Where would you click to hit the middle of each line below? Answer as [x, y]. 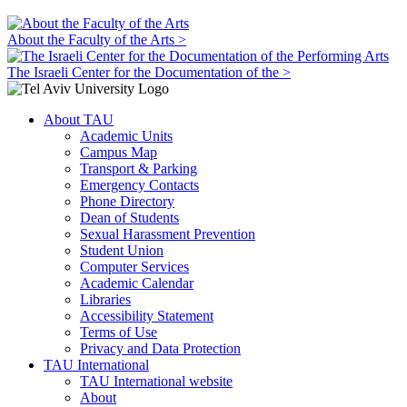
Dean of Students [129, 218]
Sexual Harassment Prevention [168, 234]
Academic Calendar [137, 283]
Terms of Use [119, 333]
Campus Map [119, 153]
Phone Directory [127, 202]
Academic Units [126, 136]
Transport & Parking [139, 169]
